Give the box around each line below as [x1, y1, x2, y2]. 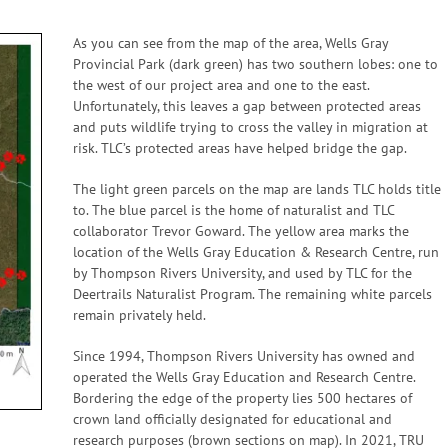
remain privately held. [72, 306, 206, 324]
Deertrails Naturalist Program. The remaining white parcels [72, 285, 432, 303]
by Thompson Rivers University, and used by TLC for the [72, 264, 412, 282]
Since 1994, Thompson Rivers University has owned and [72, 347, 415, 365]
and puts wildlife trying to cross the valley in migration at [72, 118, 428, 136]
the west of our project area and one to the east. [72, 76, 369, 94]
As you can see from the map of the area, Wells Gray [72, 34, 388, 52]
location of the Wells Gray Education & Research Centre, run [72, 243, 439, 261]
